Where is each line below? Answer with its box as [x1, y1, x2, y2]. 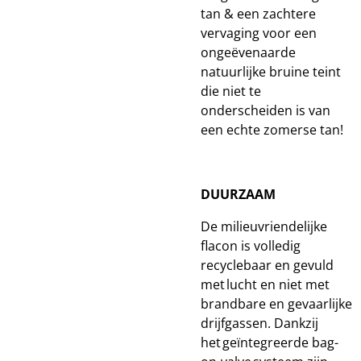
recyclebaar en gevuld [201, 256, 334, 274]
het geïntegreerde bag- [201, 334, 338, 351]
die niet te [201, 82, 261, 100]
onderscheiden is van [201, 102, 330, 119]
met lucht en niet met [201, 276, 330, 293]
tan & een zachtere [201, 5, 316, 23]
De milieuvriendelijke [201, 218, 327, 235]
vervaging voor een [201, 24, 317, 42]
